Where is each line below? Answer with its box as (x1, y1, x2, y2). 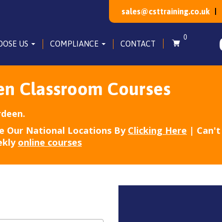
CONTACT (120, 39, 156, 48)
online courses (18, 136, 82, 148)
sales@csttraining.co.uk (121, 6, 210, 16)
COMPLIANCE (50, 39, 101, 48)
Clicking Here (128, 124, 187, 136)
